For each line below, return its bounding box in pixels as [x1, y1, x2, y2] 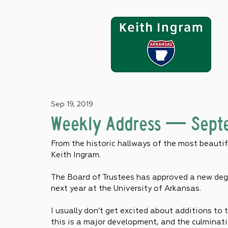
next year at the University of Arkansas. [51, 185, 201, 192]
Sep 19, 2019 [51, 101, 93, 108]
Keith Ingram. [51, 151, 101, 159]
